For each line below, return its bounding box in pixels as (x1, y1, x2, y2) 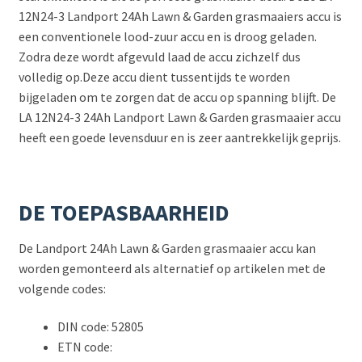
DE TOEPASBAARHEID (18, 197, 229, 227)
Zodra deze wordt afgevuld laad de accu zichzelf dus (18, 48, 301, 65)
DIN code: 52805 (57, 318, 144, 335)
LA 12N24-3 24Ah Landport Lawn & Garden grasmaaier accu (18, 108, 341, 125)
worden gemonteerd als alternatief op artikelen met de (18, 259, 326, 276)
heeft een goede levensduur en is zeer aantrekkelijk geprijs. (18, 128, 341, 145)
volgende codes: (18, 280, 106, 297)
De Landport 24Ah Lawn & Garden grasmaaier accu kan (18, 239, 316, 256)
